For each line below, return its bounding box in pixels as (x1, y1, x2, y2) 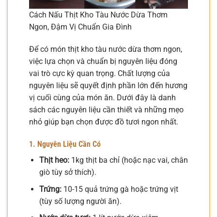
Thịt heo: (39, 155, 69, 165)
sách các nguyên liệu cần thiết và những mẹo (29, 105, 184, 115)
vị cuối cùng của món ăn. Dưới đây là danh (29, 93, 176, 103)
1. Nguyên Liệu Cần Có (29, 139, 101, 149)
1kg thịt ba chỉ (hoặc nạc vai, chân (69, 155, 188, 165)
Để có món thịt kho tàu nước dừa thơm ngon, (29, 45, 182, 54)
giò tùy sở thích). (39, 167, 96, 177)
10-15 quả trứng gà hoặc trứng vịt (61, 184, 178, 194)
